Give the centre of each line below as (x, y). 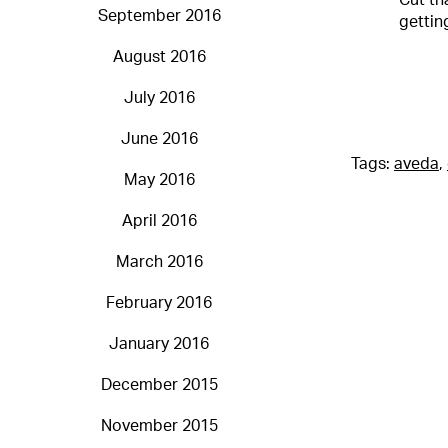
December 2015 (159, 385)
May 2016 (159, 180)
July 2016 (159, 98)
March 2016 (159, 262)
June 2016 (159, 139)
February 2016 (159, 303)
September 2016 (159, 16)
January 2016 (159, 344)
